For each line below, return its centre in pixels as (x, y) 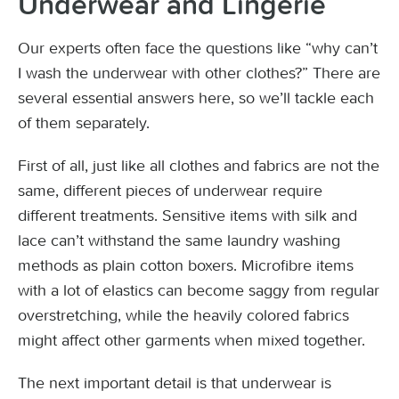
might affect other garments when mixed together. (191, 340)
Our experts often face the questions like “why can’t (198, 48)
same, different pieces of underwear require (170, 191)
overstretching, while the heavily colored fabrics (183, 315)
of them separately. (84, 123)
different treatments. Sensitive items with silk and (187, 216)
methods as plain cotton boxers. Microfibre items (186, 265)
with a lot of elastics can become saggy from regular (199, 290)
